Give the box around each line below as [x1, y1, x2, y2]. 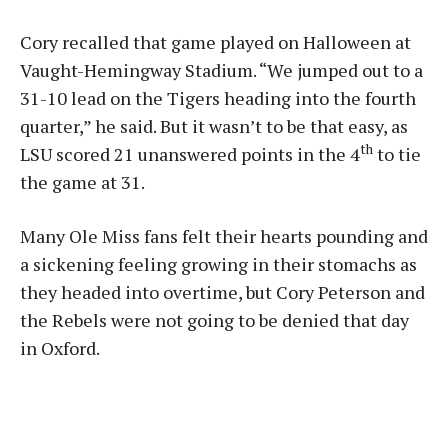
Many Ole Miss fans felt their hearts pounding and [20, 224, 428, 248]
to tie [373, 142, 421, 166]
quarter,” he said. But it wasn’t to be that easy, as [20, 114, 408, 138]
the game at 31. [20, 170, 145, 194]
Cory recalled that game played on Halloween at [20, 30, 411, 54]
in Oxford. [20, 336, 100, 360]
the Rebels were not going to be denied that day [20, 308, 409, 332]
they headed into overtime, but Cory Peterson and [20, 280, 425, 304]
